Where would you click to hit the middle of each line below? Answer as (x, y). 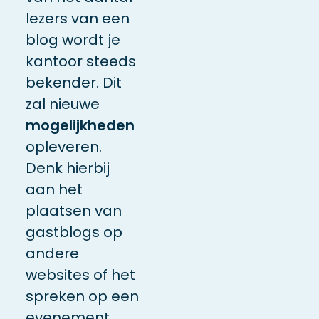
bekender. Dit (73, 82)
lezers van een (77, 18)
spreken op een (82, 296)
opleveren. (63, 146)
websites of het (80, 274)
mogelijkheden (80, 125)
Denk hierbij (67, 168)
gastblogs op (74, 232)
